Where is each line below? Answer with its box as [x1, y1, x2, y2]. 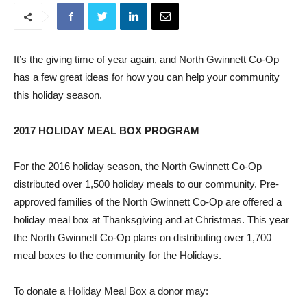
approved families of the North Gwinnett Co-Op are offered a [14, 196, 282, 208]
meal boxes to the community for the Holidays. [14, 249, 221, 262]
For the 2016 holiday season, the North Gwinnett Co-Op [14, 160, 262, 173]
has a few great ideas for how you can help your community [14, 71, 280, 84]
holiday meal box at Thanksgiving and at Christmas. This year [14, 214, 289, 226]
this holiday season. [14, 89, 102, 101]
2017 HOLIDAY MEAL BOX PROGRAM [14, 125, 199, 137]
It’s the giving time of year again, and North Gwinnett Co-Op [14, 53, 279, 66]
